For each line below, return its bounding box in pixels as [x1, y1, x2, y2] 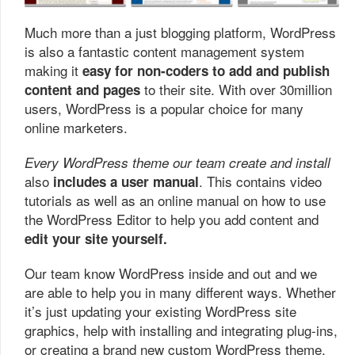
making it [25, 59, 82, 80]
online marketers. [25, 116, 128, 137]
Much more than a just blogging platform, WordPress [25, 21, 336, 42]
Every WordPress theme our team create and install [25, 152, 330, 172]
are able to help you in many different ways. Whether [25, 281, 336, 302]
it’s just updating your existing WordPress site [25, 300, 296, 321]
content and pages [25, 79, 140, 99]
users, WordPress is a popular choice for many [25, 97, 303, 118]
